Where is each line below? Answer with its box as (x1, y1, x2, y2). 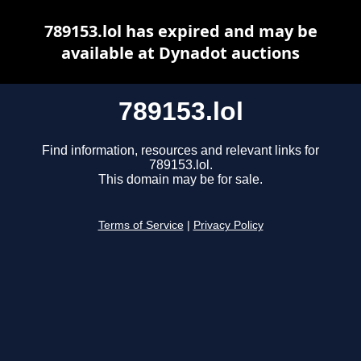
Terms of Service (98, 219, 184, 232)
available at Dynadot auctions (61, 42, 300, 64)
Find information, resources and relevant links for (42, 143, 319, 158)
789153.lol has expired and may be (44, 20, 317, 42)
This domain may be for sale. (98, 172, 263, 187)
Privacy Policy (193, 219, 263, 232)
